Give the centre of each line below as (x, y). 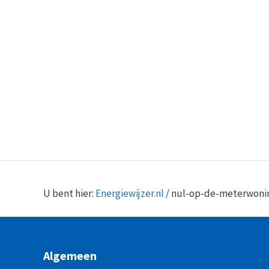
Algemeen (70, 255)
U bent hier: (69, 193)
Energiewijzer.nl (130, 193)
